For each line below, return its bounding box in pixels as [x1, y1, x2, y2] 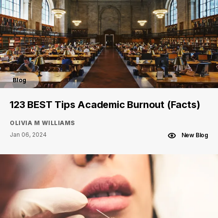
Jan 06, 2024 [10, 130, 47, 138]
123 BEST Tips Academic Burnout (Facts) [10, 99, 200, 110]
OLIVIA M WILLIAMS [10, 119, 75, 127]
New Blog [181, 131, 208, 139]
